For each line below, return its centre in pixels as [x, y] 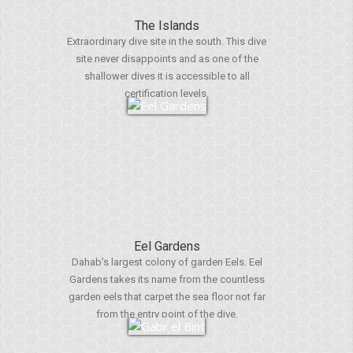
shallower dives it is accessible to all [167, 76]
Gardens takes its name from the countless [167, 279]
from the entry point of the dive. [167, 314]
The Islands [167, 26]
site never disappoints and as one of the [167, 59]
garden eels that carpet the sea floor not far [167, 297]
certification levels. [167, 93]
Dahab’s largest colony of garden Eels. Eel [167, 262]
